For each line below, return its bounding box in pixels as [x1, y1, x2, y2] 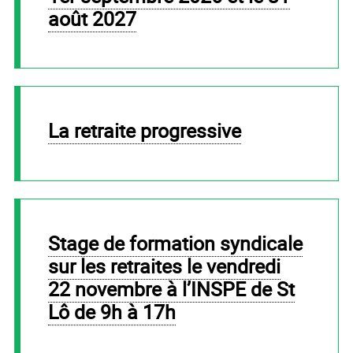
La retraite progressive [58, 117, 241, 144]
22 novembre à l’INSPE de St [47, 275, 295, 302]
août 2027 [47, 5, 136, 32]
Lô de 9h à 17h [47, 298, 176, 325]
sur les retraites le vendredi [47, 252, 281, 279]
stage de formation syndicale [47, 229, 60, 256]
